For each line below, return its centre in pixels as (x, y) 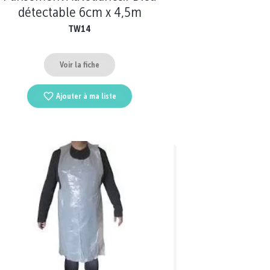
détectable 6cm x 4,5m (80, 12)
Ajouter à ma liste (86, 96)
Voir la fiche (80, 64)
